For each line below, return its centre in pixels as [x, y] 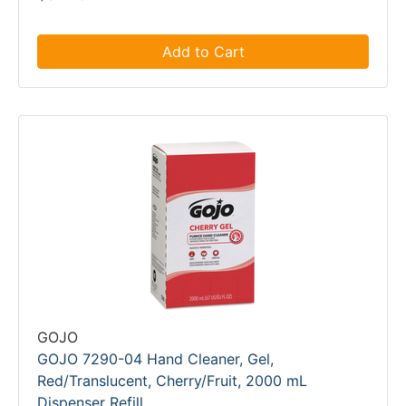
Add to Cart [203, 52]
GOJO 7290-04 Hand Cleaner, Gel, [155, 359]
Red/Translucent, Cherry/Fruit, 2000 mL [172, 381]
